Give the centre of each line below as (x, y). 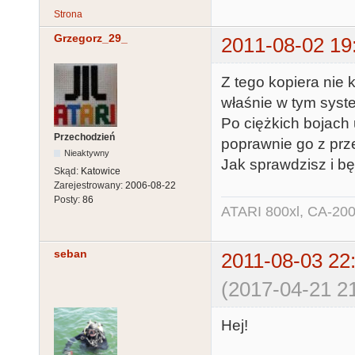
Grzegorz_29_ (91, 38)
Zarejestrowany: (90, 186)
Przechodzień (84, 137)
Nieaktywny (87, 153)
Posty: (68, 200)
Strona (68, 15)
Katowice (101, 172)
